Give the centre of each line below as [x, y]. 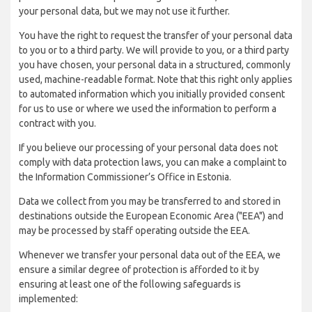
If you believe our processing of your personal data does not [148, 148]
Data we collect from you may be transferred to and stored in [150, 201]
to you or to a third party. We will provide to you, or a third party [154, 50]
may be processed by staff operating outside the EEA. [134, 231]
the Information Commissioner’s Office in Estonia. [125, 177]
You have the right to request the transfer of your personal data [156, 36]
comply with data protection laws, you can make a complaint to [153, 162]
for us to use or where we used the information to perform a [148, 109]
